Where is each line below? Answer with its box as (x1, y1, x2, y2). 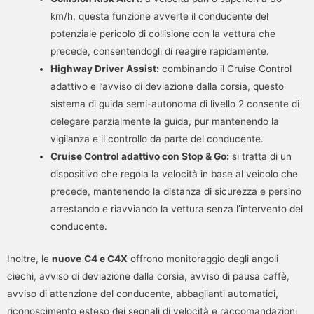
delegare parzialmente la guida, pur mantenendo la (50, 116, 279, 128)
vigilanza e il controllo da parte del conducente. (50, 133, 264, 145)
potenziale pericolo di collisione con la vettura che (50, 28, 275, 40)
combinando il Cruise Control (158, 63, 292, 75)
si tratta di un (228, 151, 292, 163)
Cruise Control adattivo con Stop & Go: (50, 151, 229, 163)
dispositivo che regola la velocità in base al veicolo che (50, 168, 298, 180)
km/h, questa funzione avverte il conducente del (50, 11, 268, 22)
